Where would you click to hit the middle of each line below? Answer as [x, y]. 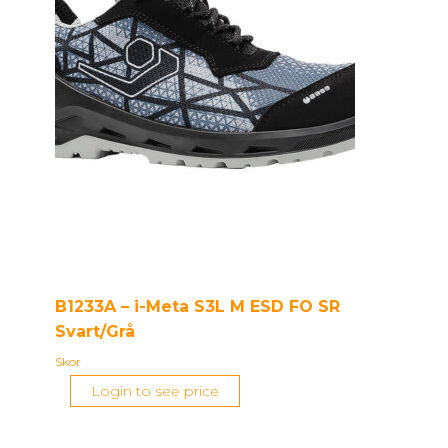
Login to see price [155, 390]
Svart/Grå [95, 331]
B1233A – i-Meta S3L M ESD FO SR [197, 306]
